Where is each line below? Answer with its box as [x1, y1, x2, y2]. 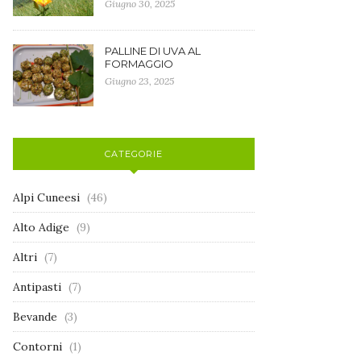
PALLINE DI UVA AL [105, 44, 201, 57]
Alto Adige [13, 219, 69, 234]
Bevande [13, 309, 57, 324]
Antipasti [13, 279, 61, 294]
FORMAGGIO [105, 56, 173, 70]
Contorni [13, 338, 62, 354]
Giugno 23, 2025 [105, 74, 174, 87]
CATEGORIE [105, 147, 163, 160]
